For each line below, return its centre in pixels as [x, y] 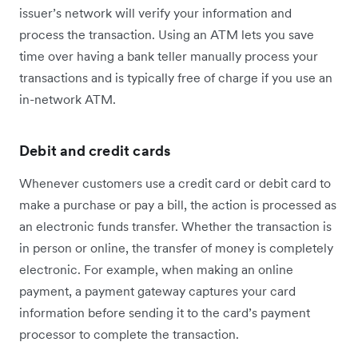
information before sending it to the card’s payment [165, 313]
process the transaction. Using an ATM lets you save [167, 35]
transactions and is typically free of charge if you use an [176, 78]
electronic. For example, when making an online [156, 270]
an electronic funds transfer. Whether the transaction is [175, 227]
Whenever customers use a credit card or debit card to [175, 183]
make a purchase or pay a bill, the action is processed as [178, 205]
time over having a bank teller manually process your [169, 56]
